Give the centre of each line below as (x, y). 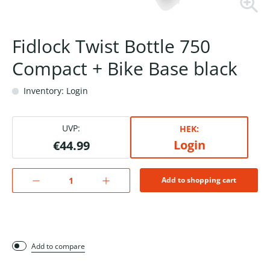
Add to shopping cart (199, 180)
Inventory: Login (55, 91)
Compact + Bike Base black (125, 69)
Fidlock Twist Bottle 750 (111, 46)
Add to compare (58, 246)
